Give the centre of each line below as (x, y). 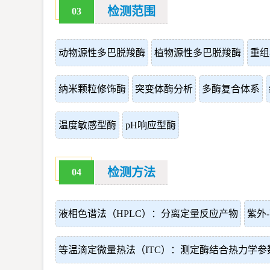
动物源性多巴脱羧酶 (102, 53)
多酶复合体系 (231, 89)
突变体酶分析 (164, 89)
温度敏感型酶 (87, 125)
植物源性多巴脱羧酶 (198, 53)
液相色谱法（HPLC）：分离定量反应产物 (148, 214)
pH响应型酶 (151, 125)
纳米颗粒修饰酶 (92, 89)
